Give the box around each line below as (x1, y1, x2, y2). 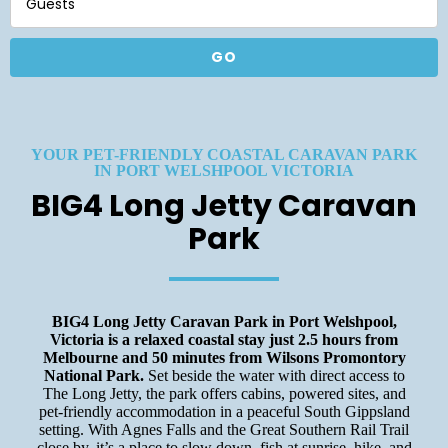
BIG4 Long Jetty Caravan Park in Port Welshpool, (51, 313, 397, 331)
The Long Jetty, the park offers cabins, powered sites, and (42, 385, 406, 403)
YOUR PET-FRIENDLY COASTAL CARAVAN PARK (31, 146, 417, 163)
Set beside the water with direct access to (147, 367, 405, 385)
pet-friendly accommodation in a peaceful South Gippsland (38, 403, 410, 421)
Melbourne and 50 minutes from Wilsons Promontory (42, 349, 406, 367)
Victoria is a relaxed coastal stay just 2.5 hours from (50, 331, 398, 349)
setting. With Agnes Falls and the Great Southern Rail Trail (39, 421, 409, 439)
